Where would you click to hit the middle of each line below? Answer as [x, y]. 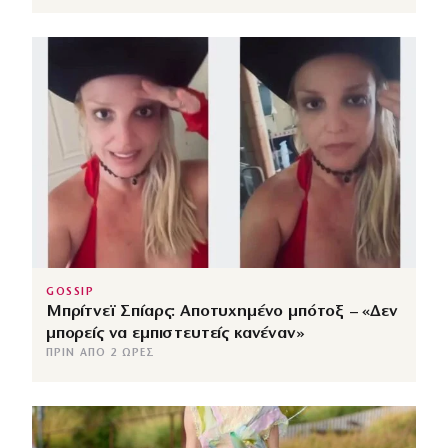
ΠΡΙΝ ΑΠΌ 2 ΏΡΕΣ [101, 353]
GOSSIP [70, 292]
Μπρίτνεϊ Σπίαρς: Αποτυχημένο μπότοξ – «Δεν [222, 311]
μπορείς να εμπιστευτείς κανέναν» [175, 333]
